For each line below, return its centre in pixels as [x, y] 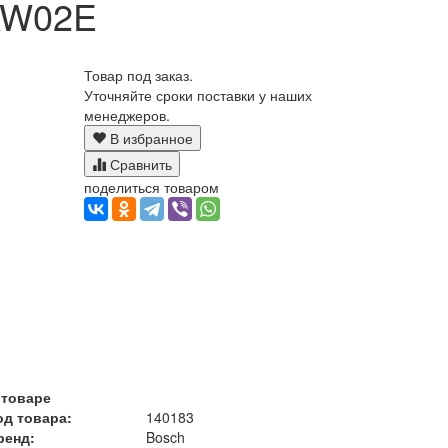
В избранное [149, 138]
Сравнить [138, 164]
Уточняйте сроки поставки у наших [197, 95]
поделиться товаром [151, 187]
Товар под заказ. [138, 75]
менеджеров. [126, 115]
